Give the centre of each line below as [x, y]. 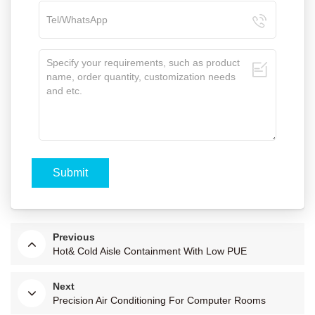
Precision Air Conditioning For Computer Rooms [159, 301]
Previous [74, 237]
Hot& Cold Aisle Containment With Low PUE [150, 251]
